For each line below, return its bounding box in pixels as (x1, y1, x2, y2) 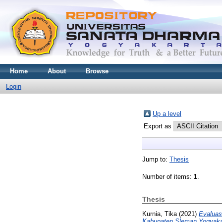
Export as (144, 122, 173, 130)
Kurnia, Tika (142, 210, 177, 218)
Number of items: (142, 173, 194, 180)
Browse (86, 67, 109, 75)
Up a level (153, 110, 181, 117)
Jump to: (142, 156, 169, 163)
